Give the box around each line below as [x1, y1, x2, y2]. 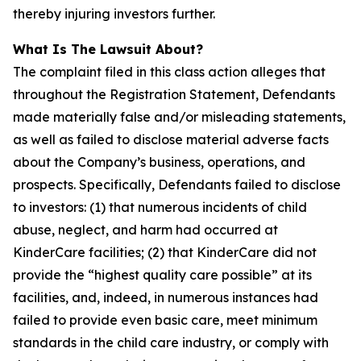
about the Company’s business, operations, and [13, 154, 305, 170]
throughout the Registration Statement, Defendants [13, 86, 335, 102]
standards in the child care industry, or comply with [13, 334, 329, 351]
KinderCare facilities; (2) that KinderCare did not [13, 244, 317, 260]
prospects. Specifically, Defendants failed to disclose [13, 176, 341, 193]
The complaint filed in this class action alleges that [13, 64, 326, 80]
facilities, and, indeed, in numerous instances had [13, 289, 318, 305]
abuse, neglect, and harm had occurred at [13, 222, 278, 238]
